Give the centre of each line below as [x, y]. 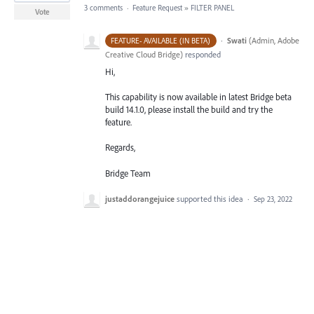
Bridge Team [128, 173]
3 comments [103, 8]
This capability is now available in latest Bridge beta [198, 97]
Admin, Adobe [275, 40]
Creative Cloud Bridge [143, 54]
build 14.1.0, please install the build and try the [189, 110]
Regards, [120, 148]
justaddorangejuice [140, 198]
